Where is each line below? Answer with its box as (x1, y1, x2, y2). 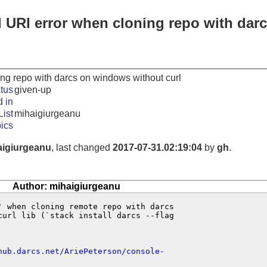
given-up (14, 85, 51, 95)
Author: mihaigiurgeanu (13, 181, 120, 191)
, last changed (51, 142, 113, 153)
